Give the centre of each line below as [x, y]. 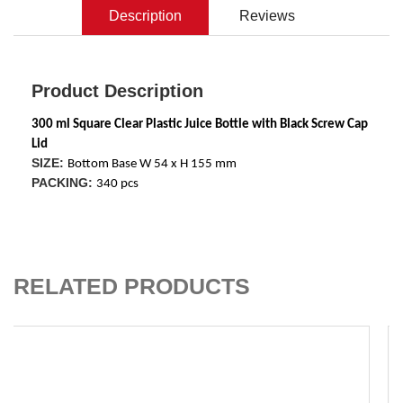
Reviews [267, 15]
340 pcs [117, 184]
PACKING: [62, 182]
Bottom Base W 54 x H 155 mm [152, 164]
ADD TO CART [210, 225]
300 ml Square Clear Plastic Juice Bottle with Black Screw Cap [200, 124]
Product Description [117, 90]
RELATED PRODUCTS [132, 286]
